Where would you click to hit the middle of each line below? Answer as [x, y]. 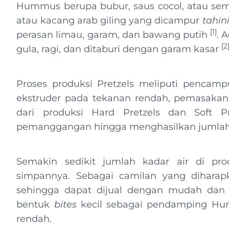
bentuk [35, 204]
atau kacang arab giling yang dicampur [109, 20]
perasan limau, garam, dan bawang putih [113, 35]
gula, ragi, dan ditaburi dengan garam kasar [119, 49]
